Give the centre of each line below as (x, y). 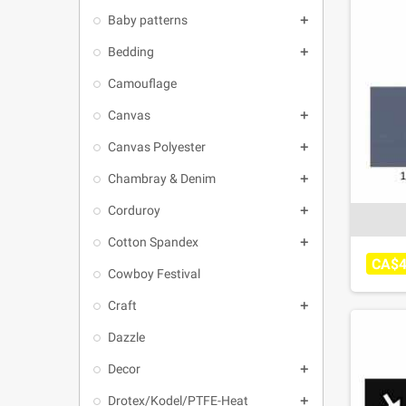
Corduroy (134, 210)
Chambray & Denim (162, 179)
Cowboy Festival (154, 274)
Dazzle (126, 337)
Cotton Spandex (153, 242)
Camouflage (142, 83)
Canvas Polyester (157, 147)
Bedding (131, 52)
